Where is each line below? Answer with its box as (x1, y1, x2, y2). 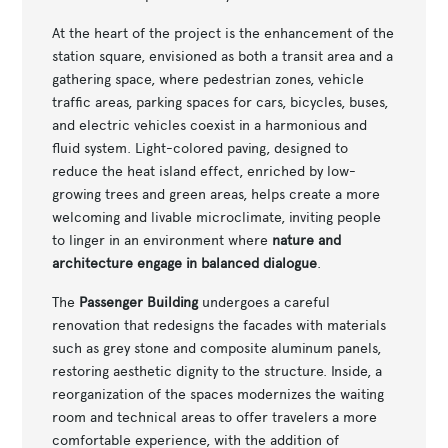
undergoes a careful (198, 292, 331, 311)
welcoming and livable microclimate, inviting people (52, 207, 382, 226)
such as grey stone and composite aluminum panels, (52, 338, 382, 357)
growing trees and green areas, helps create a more (52, 184, 381, 203)
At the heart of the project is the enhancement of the (52, 23, 395, 42)
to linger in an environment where (52, 230, 273, 249)
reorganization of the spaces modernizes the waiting (52, 384, 385, 403)
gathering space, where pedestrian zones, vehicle (52, 69, 365, 88)
